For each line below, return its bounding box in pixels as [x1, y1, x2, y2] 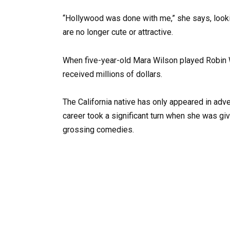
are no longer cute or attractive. [63, 27, 173, 37]
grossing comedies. [63, 124, 134, 135]
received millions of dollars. [63, 69, 162, 79]
